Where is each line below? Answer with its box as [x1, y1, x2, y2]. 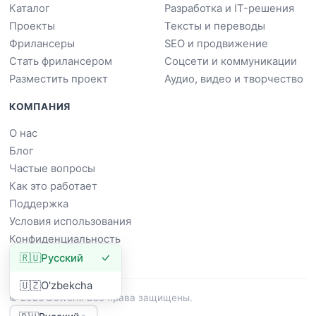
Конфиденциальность [8, 233, 121, 246]
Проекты [8, 20, 55, 33]
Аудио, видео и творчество [164, 73, 303, 86]
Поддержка [8, 197, 68, 211]
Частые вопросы [8, 162, 95, 176]
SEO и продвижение [164, 37, 268, 51]
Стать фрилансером [8, 55, 112, 68]
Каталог [8, 2, 50, 16]
